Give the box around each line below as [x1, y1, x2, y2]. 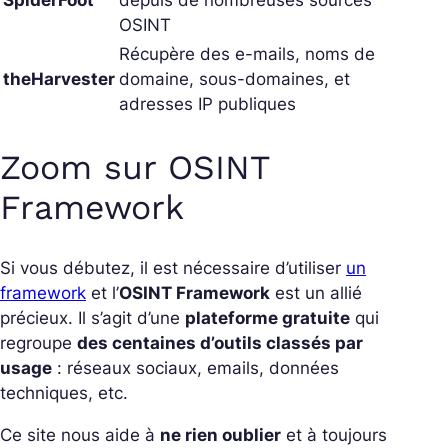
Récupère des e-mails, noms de [119, 44, 375, 65]
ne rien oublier [160, 425, 281, 446]
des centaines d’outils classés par [77, 333, 363, 354]
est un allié [270, 283, 362, 304]
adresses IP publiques [119, 94, 296, 115]
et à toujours [281, 425, 387, 446]
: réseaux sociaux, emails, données [52, 358, 339, 379]
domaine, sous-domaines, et [119, 69, 350, 90]
